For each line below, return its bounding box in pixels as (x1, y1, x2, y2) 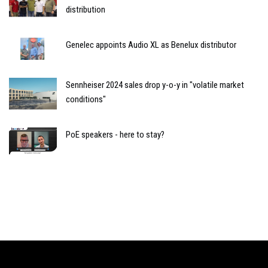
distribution (66, 4, 105, 16)
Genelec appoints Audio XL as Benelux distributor (66, 39, 236, 51)
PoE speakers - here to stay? (66, 129, 165, 141)
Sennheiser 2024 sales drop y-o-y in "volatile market (66, 80, 244, 91)
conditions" (66, 94, 106, 105)
